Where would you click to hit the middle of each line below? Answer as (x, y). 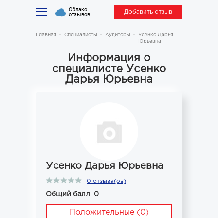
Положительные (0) (109, 212)
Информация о (109, 58)
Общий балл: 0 (72, 194)
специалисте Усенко (109, 69)
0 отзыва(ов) (106, 181)
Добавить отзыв (148, 12)
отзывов (79, 14)
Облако (78, 9)
